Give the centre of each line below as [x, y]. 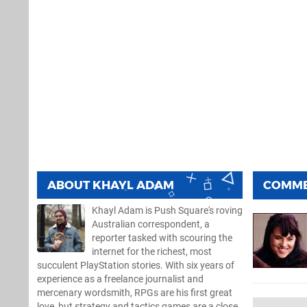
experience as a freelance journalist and [120, 279]
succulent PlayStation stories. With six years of [136, 265]
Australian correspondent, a [151, 224]
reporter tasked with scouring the [162, 238]
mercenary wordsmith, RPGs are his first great [135, 293]
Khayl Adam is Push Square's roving [167, 210]
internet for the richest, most [152, 251]
